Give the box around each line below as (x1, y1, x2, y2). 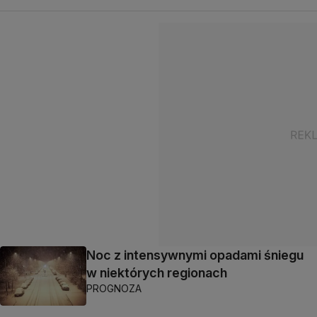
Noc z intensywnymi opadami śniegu (86, 248, 304, 263)
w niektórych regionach (86, 265, 227, 280)
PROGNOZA (86, 282, 142, 294)
